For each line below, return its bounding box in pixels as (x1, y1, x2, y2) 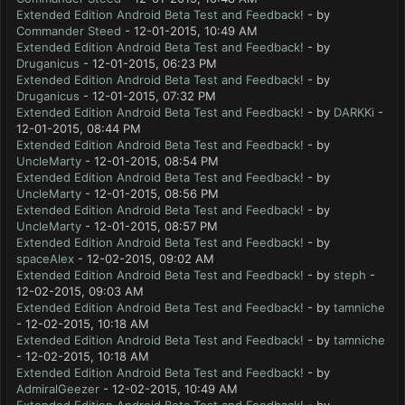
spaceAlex (16, 251, 74, 266)
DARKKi (334, 105, 374, 119)
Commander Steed (16, 24, 121, 38)
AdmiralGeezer (16, 381, 99, 396)
